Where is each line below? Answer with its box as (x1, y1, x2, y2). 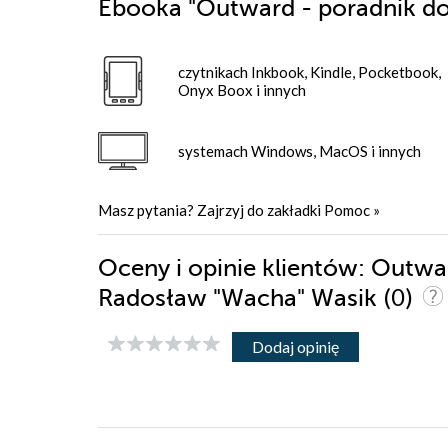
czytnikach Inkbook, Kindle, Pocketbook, (178, 62, 441, 81)
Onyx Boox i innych (178, 80, 306, 99)
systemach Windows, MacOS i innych (178, 141, 421, 160)
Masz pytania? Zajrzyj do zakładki (98, 200, 324, 219)
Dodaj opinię (252, 336, 339, 356)
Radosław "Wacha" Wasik (98, 284, 383, 312)
